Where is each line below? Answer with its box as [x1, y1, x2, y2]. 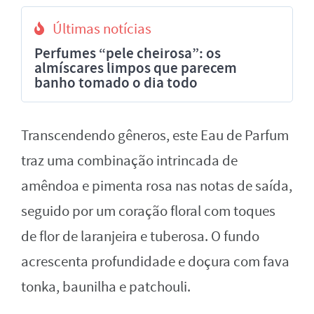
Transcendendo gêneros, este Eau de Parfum [21, 125, 289, 145]
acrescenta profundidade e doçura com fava [21, 252, 289, 271]
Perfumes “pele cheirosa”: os [34, 43, 221, 63]
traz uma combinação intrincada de [21, 151, 238, 170]
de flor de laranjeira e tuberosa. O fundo [21, 226, 259, 246]
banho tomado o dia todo [34, 72, 198, 93]
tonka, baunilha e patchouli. [21, 277, 191, 296]
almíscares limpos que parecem [34, 57, 237, 78]
